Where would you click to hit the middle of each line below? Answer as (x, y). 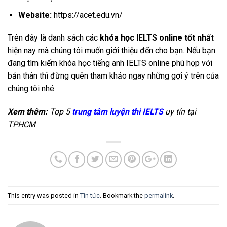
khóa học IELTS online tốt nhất (157, 38)
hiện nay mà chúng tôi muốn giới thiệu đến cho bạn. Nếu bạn (111, 51)
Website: (35, 15)
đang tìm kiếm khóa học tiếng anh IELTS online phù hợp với (110, 63)
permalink (159, 195)
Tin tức (90, 195)
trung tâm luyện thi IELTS (118, 112)
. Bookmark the (122, 195)
